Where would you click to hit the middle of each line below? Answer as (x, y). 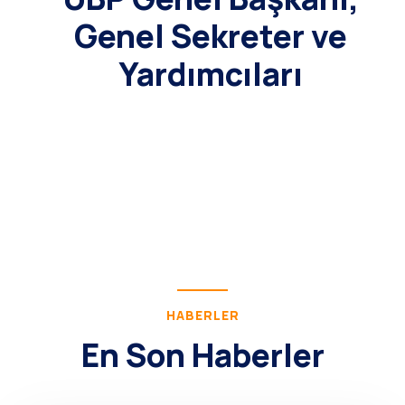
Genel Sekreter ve (211, 36)
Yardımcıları (211, 74)
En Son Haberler (202, 355)
